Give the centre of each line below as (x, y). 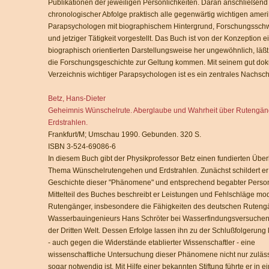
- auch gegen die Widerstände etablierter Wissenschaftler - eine (152, 243)
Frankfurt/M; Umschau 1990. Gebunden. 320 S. (125, 134)
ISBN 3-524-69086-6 (82, 147)
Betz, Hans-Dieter (77, 98)
